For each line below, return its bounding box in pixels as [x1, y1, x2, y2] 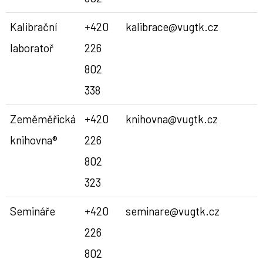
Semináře [9, 204, 55, 218]
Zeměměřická [9, 112, 76, 126]
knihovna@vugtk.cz [125, 112, 218, 126]
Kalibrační [9, 20, 57, 34]
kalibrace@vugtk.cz [125, 20, 218, 34]
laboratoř [9, 41, 53, 55]
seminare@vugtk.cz [125, 204, 220, 218]
